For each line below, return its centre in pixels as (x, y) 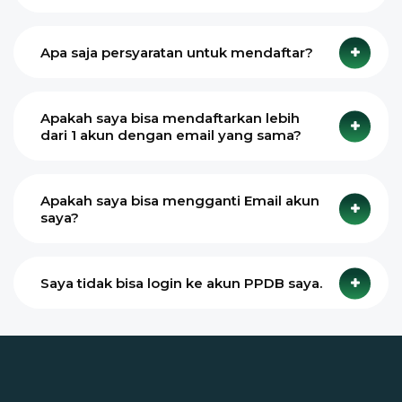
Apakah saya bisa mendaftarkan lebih (170, 118)
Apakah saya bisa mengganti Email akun (180, 201)
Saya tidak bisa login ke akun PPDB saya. (181, 283)
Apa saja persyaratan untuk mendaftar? (177, 52)
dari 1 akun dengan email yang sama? (171, 135)
